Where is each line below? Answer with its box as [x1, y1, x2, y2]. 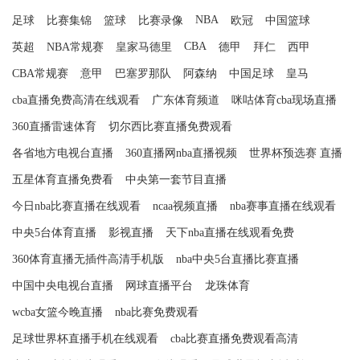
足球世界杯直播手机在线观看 [12, 332, 158, 345]
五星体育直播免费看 [12, 173, 113, 186]
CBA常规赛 [12, 67, 68, 80]
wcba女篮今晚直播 [12, 305, 103, 318]
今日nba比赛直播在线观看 [12, 199, 141, 212]
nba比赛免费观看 [115, 305, 198, 318]
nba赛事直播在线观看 [230, 199, 336, 212]
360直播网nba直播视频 [125, 146, 237, 159]
